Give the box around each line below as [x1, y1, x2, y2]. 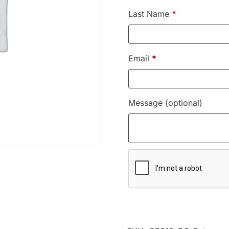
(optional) [165, 98, 202, 108]
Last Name [128, 9, 172, 19]
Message [128, 98, 165, 108]
